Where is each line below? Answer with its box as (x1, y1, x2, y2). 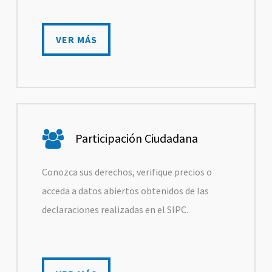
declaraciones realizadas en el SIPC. (42, 203, 189, 216)
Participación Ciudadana (75, 131, 199, 146)
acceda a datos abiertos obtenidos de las (42, 185, 209, 197)
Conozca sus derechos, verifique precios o (42, 166, 212, 178)
